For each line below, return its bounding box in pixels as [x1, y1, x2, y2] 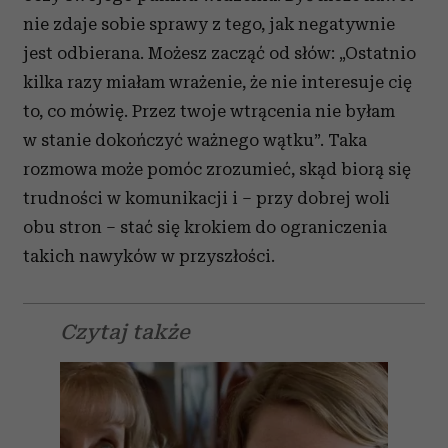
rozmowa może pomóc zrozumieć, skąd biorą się [23, 159, 411, 179]
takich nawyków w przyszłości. [23, 246, 275, 266]
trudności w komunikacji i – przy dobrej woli [23, 188, 390, 208]
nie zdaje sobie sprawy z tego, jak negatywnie [23, 14, 395, 34]
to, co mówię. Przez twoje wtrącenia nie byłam [23, 101, 395, 121]
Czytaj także [60, 320, 190, 344]
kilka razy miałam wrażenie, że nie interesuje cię [23, 72, 412, 92]
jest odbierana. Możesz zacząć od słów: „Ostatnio [23, 43, 416, 63]
